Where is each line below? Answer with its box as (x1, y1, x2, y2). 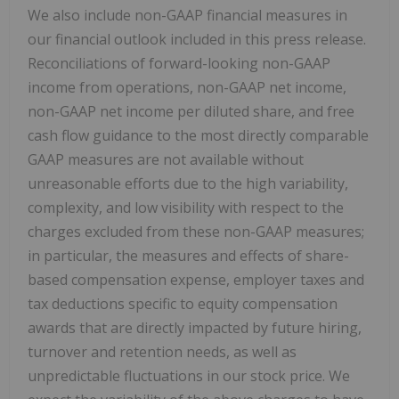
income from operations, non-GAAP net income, (28, 77, 346, 98)
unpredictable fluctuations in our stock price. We (28, 366, 350, 387)
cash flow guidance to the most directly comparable (28, 126, 369, 146)
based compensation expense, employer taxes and (28, 270, 364, 290)
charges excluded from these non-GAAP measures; (28, 222, 364, 242)
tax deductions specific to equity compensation (28, 294, 338, 314)
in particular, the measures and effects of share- (28, 246, 349, 266)
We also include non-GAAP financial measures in (28, 5, 347, 26)
